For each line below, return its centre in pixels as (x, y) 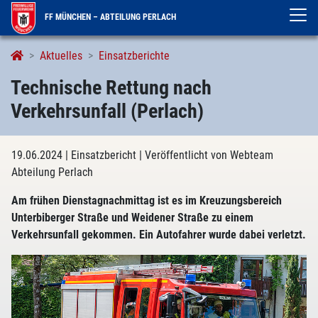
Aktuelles (61, 56)
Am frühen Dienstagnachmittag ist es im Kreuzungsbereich (147, 201)
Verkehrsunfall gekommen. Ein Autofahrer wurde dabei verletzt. (159, 235)
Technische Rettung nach (111, 88)
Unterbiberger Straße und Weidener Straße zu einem (132, 218)
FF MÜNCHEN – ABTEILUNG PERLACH (110, 17)
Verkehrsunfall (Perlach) (107, 111)
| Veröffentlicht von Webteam (206, 155)
